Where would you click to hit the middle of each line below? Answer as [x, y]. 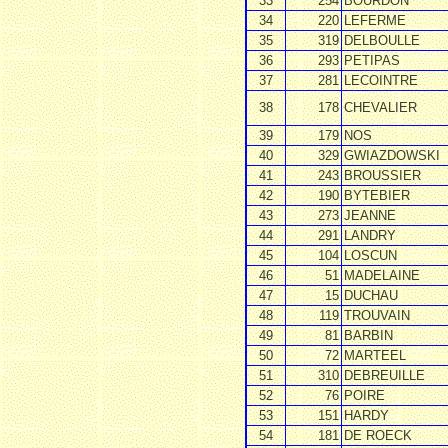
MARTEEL [375, 355]
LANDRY [370, 235]
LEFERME [375, 20]
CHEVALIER [380, 107]
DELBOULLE [382, 40]
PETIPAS [372, 60]
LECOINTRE [381, 80]
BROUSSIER [382, 175]
